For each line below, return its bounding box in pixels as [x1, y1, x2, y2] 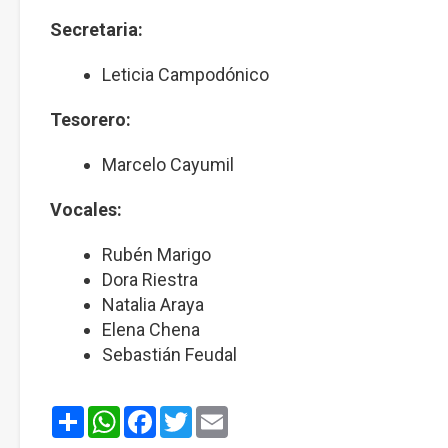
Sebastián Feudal [102, 344, 237, 365]
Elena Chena [102, 319, 200, 340]
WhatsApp [120, 400, 264, 438]
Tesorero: [50, 109, 131, 130]
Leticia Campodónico [102, 64, 269, 85]
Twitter [192, 400, 290, 438]
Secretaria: [50, 19, 143, 40]
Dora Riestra [102, 269, 198, 290]
